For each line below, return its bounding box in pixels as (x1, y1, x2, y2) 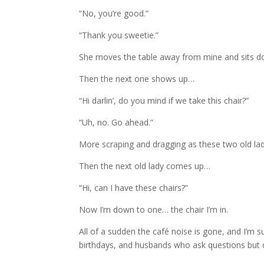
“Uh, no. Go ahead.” (79, 117, 154, 128)
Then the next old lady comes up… (79, 160, 211, 171)
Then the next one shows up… (79, 73, 195, 84)
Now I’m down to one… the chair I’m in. (79, 204, 229, 215)
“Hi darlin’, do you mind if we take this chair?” (79, 95, 249, 106)
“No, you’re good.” (79, 8, 149, 19)
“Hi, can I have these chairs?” (79, 182, 189, 193)
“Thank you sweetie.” (79, 29, 159, 41)
